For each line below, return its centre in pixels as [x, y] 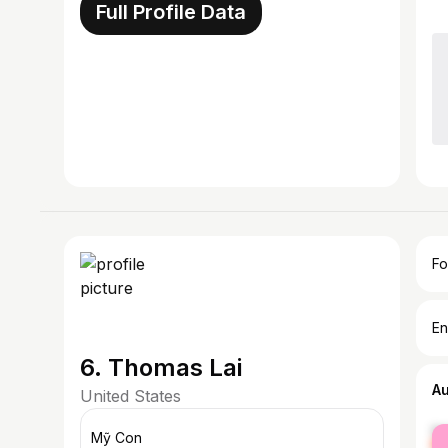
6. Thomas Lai [161, 367]
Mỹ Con [116, 437]
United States [130, 396]
